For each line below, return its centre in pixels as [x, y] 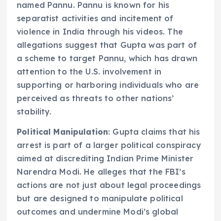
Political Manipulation [63, 131]
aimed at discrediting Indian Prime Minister [105, 158]
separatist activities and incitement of [95, 18]
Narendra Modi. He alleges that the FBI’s [101, 171]
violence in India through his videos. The [100, 31]
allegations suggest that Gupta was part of [107, 45]
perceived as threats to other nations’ [95, 98]
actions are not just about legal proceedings [109, 185]
